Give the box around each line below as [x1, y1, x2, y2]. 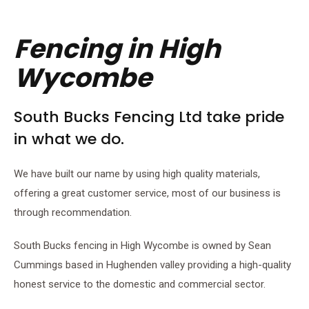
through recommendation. [14, 206, 132, 219]
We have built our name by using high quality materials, [14, 167, 260, 180]
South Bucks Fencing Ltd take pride [14, 106, 284, 128]
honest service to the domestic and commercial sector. [14, 277, 266, 290]
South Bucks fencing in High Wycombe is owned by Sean [14, 239, 271, 252]
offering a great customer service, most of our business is [14, 186, 281, 199]
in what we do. [14, 128, 124, 150]
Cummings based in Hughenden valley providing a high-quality [14, 258, 291, 271]
